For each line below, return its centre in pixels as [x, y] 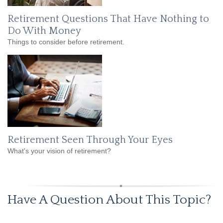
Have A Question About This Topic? [109, 200]
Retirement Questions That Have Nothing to [108, 19]
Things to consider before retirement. [66, 42]
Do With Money [44, 31]
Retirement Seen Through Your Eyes [90, 140]
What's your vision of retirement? [59, 151]
